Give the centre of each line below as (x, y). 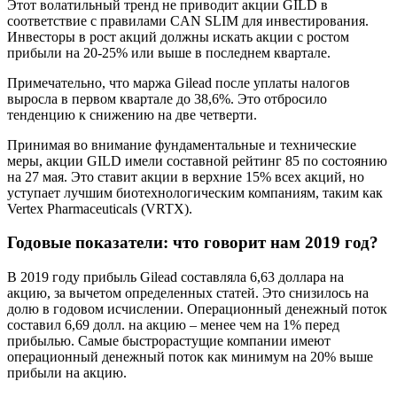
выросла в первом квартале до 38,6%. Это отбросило (167, 98)
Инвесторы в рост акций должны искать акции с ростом (178, 36)
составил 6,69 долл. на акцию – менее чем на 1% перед (173, 325)
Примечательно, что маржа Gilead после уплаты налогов (179, 82)
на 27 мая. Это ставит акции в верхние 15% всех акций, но (186, 176)
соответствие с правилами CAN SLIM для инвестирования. (188, 20)
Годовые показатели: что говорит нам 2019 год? (193, 243)
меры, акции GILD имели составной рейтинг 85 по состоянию (197, 160)
